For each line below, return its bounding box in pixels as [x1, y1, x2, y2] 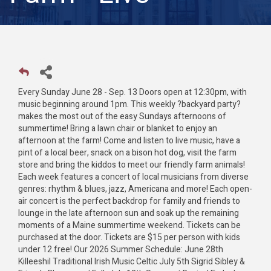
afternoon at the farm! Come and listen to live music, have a [18, 134, 240, 148]
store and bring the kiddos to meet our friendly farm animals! [18, 158, 245, 172]
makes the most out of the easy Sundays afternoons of [18, 110, 226, 123]
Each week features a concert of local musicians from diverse [18, 171, 249, 184]
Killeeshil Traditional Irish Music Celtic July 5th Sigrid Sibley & [18, 255, 245, 269]
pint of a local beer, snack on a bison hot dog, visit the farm [18, 146, 237, 160]
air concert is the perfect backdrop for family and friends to [18, 195, 240, 208]
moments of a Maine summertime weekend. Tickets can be [18, 219, 241, 232]
